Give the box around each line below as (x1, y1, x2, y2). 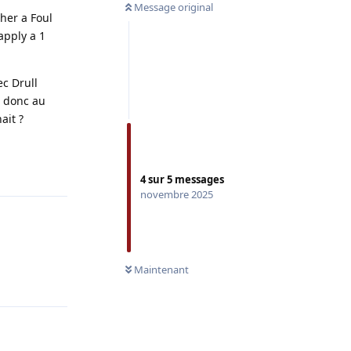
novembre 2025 (140, 186, 213, 201)
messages (172, 172, 224, 186)
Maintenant (134, 262, 189, 277)
